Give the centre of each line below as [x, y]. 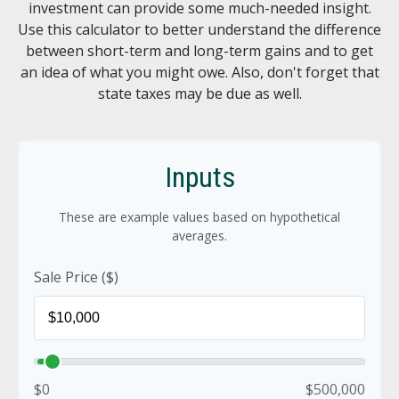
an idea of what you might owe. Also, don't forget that [199, 72]
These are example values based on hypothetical [199, 217]
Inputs [199, 177]
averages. [199, 236]
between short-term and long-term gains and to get [199, 51]
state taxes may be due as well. [199, 94]
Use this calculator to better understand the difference [199, 29]
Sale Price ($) [76, 277]
